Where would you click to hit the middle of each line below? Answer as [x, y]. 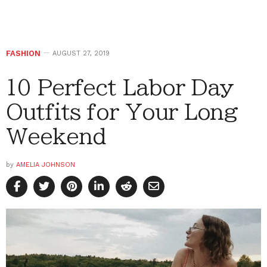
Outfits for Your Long [122, 111]
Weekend [56, 136]
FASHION [23, 53]
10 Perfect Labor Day [120, 87]
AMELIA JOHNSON [46, 164]
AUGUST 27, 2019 [81, 53]
